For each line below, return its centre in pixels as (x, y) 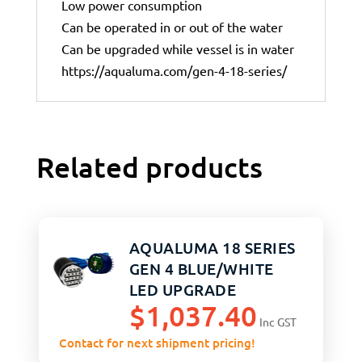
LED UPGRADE (183, 289)
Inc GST (278, 322)
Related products (149, 167)
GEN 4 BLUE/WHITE (201, 268)
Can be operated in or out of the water (172, 27)
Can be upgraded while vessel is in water (177, 49)
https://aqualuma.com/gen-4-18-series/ (174, 71)
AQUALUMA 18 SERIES (212, 247)
